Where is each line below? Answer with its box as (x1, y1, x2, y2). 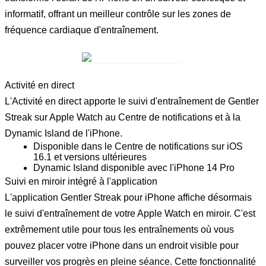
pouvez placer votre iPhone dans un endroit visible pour (5, 240, 239, 251)
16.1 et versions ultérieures (33, 151, 147, 162)
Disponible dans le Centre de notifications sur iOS (33, 141, 243, 151)
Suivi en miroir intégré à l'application (5, 176, 157, 186)
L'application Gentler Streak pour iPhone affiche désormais (5, 192, 252, 202)
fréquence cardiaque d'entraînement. (5, 24, 159, 35)
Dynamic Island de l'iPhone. (5, 128, 122, 138)
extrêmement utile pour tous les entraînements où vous (5, 224, 234, 235)
